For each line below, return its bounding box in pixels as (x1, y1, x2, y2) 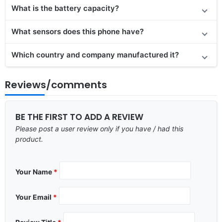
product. (15, 134, 43, 143)
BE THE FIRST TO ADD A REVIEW (15, 111, 143, 123)
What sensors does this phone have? (11, 26, 144, 36)
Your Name (15, 167, 54, 176)
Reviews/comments (5, 77, 107, 92)
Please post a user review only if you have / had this (15, 124, 183, 133)
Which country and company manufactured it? (11, 50, 179, 59)
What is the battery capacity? (11, 3, 119, 13)
